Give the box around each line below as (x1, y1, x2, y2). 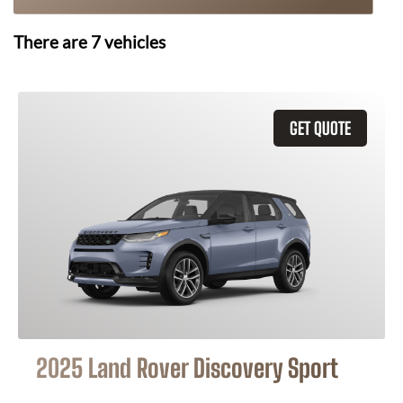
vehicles (101, 32, 166, 52)
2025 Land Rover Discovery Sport (36, 353, 338, 383)
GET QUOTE (290, 118, 351, 139)
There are (13, 32, 91, 52)
